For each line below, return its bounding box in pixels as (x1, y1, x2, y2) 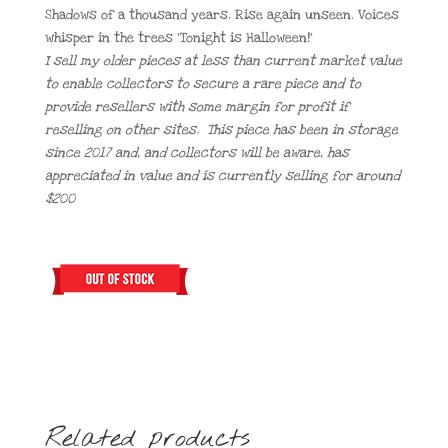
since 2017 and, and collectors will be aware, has (44, 143, 349, 162)
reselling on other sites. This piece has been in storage (44, 120, 398, 139)
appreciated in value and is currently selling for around (44, 166, 400, 185)
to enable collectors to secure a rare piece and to (44, 74, 361, 93)
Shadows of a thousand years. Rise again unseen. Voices (44, 5, 399, 24)
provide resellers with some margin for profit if (44, 97, 349, 116)
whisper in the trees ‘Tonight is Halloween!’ (44, 28, 313, 47)
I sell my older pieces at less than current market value (44, 51, 402, 70)
